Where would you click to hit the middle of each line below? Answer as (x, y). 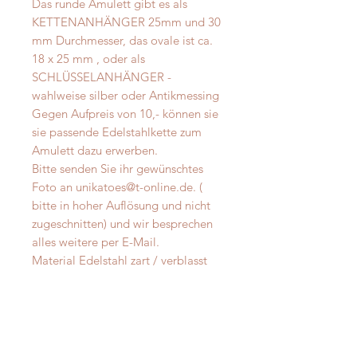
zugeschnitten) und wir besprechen (122, 224)
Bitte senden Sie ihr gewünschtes (118, 169)
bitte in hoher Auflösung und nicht (121, 206)
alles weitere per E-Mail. (96, 242)
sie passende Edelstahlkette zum (117, 132)
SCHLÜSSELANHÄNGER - (102, 77)
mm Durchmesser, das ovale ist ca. (122, 41)
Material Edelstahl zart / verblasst (120, 261)
